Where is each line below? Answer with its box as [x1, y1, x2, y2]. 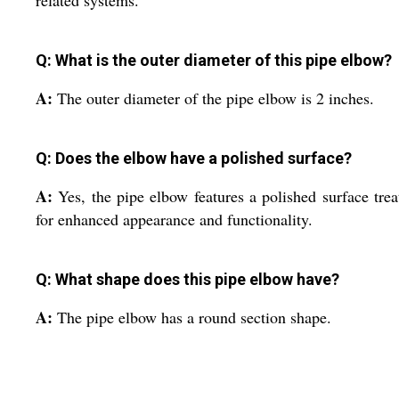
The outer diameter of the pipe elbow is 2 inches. [57, 86, 374, 109]
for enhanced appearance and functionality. [36, 208, 313, 230]
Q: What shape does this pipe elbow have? [36, 269, 339, 289]
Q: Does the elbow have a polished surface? [36, 148, 352, 167]
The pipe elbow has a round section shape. [57, 305, 331, 328]
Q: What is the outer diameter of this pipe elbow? [36, 50, 392, 69]
